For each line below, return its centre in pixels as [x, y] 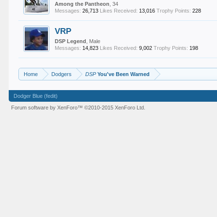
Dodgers [62, 74]
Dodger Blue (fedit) [36, 96]
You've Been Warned [123, 74]
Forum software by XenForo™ [48, 108]
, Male [93, 41]
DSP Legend [71, 41]
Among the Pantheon [82, 4]
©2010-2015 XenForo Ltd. [115, 108]
